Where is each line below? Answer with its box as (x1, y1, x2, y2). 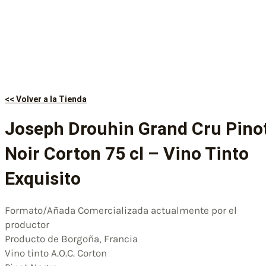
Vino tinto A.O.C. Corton (5, 246, 107, 259)
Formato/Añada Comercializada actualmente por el (5, 204, 237, 216)
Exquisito (5, 167, 81, 189)
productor (5, 218, 49, 230)
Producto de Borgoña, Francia (5, 232, 138, 245)
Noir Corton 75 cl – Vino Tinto (5, 142, 249, 164)
